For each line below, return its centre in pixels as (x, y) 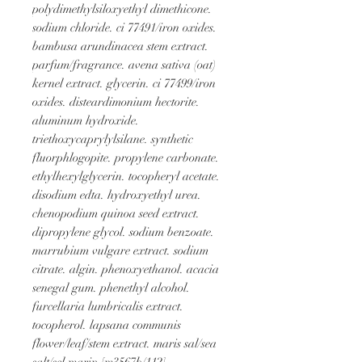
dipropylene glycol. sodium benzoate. (123, 232)
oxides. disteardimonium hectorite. (116, 101)
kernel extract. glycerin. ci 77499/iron (124, 83)
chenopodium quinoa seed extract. (116, 213)
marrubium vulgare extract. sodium (120, 250)
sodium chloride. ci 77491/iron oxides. (124, 27)
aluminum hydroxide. (86, 120)
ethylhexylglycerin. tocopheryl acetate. (126, 176)
